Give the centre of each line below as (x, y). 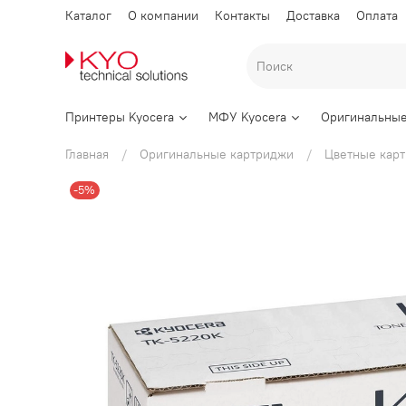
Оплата (377, 15)
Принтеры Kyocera (120, 117)
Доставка (313, 15)
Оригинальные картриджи (217, 155)
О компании (163, 15)
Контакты (242, 15)
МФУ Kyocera (247, 117)
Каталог (88, 15)
